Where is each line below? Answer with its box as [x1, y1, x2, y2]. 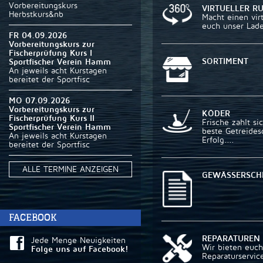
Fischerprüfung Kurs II [9, 114, 95, 123]
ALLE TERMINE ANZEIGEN [22, 165, 119, 174]
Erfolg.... [202, 135, 234, 144]
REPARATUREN [202, 234, 260, 243]
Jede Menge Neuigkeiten [31, 236, 126, 245]
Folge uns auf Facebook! [31, 245, 129, 254]
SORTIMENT [202, 56, 248, 66]
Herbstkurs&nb [9, 10, 63, 19]
